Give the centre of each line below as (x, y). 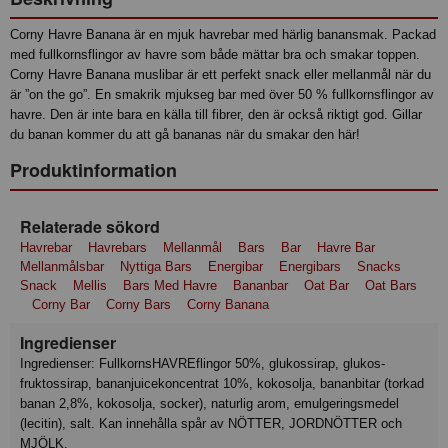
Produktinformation (93, 170)
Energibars (310, 267)
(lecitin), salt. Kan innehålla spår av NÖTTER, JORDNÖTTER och (211, 423)
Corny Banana (228, 305)
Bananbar (260, 286)
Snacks (379, 267)
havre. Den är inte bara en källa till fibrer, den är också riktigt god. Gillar (216, 115)
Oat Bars (391, 286)
